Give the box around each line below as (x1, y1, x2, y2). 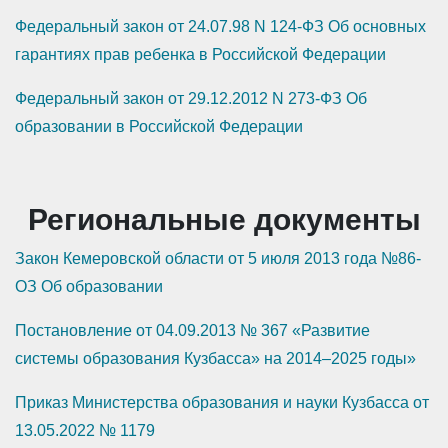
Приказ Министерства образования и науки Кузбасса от (15, 394, 429, 412)
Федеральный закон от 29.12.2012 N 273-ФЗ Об (15, 90, 367, 108)
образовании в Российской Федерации (15, 118, 303, 136)
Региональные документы (27, 202, 421, 237)
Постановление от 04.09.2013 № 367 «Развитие (15, 322, 370, 340)
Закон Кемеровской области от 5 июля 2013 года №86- (15, 250, 421, 268)
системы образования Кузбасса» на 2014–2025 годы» (15, 350, 416, 368)
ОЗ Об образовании (15, 278, 163, 296)
